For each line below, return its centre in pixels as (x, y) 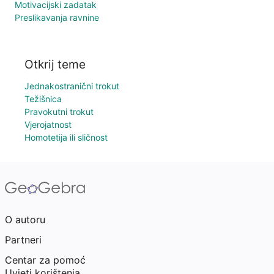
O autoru (25, 220)
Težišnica (43, 99)
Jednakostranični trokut (72, 86)
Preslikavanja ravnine (57, 18)
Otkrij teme (55, 64)
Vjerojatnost (48, 124)
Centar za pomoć (45, 260)
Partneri (23, 240)
